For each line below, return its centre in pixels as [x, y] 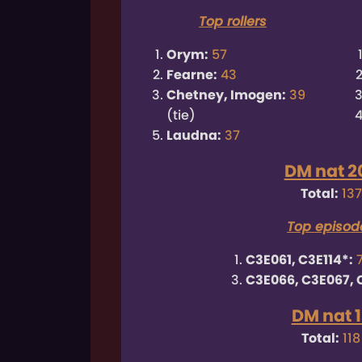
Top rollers [232, 22]
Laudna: [194, 136]
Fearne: [192, 75]
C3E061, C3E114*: [299, 260]
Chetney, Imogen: [227, 95]
